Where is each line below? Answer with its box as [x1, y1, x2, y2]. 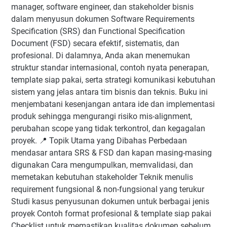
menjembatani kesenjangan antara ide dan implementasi [11, 99, 215, 109]
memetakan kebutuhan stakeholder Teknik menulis [11, 172, 193, 182]
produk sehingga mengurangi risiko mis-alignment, [11, 111, 192, 121]
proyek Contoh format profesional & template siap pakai [11, 209, 211, 218]
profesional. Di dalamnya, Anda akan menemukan [11, 51, 190, 60]
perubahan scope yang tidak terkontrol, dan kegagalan [11, 124, 205, 133]
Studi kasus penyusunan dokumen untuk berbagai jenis [11, 197, 209, 206]
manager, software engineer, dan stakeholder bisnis [11, 2, 194, 12]
